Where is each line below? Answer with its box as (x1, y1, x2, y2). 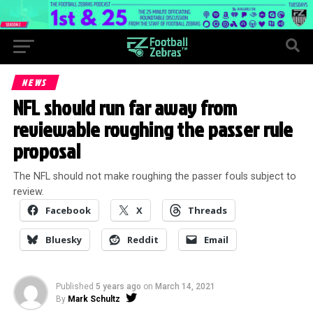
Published (55, 281, 94, 291)
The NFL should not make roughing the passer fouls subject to (13, 170, 296, 182)
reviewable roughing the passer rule (13, 115, 293, 143)
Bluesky (45, 233, 82, 246)
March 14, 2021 (154, 281, 215, 291)
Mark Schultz (67, 293, 120, 304)
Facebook (45, 203, 91, 217)
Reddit (126, 233, 159, 246)
